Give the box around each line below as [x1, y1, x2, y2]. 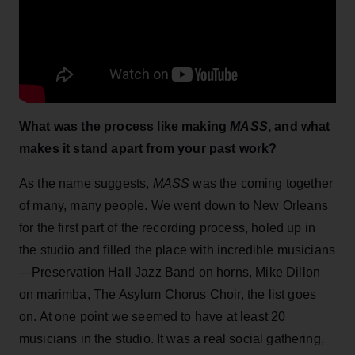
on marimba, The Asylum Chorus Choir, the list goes [19, 287, 317, 301]
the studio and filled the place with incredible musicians [19, 242, 336, 257]
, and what [267, 119, 330, 133]
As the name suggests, [19, 176, 153, 190]
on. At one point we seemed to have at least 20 [19, 309, 286, 323]
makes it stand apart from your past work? [19, 141, 277, 155]
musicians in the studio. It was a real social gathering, [19, 331, 324, 345]
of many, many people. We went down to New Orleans [19, 198, 328, 212]
